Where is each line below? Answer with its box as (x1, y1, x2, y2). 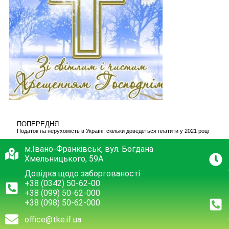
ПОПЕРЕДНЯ (17, 120, 59, 128)
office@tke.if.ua (24, 214, 81, 224)
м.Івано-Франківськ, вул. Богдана (24, 144, 153, 154)
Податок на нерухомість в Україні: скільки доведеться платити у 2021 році (17, 128, 209, 134)
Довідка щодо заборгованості (24, 169, 140, 179)
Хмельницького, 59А (24, 154, 103, 164)
